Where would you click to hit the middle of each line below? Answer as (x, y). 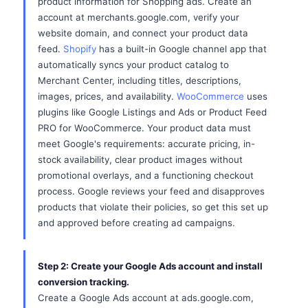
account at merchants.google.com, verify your (139, 17)
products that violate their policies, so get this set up (153, 207)
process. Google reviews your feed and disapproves (151, 191)
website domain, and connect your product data (143, 33)
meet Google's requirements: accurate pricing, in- (146, 144)
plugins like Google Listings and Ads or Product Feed (152, 112)
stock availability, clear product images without (140, 159)
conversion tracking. (84, 282)
